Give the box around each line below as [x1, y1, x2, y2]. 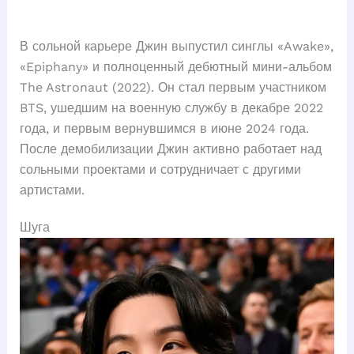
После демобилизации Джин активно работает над [19, 141, 322, 157]
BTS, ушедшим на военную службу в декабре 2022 [19, 100, 323, 116]
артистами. [19, 183, 85, 198]
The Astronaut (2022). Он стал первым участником [19, 80, 326, 96]
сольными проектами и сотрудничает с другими [19, 162, 301, 178]
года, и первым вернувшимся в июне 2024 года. [19, 121, 309, 137]
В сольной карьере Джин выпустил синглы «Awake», [19, 39, 333, 55]
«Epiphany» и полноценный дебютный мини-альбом [19, 59, 332, 75]
